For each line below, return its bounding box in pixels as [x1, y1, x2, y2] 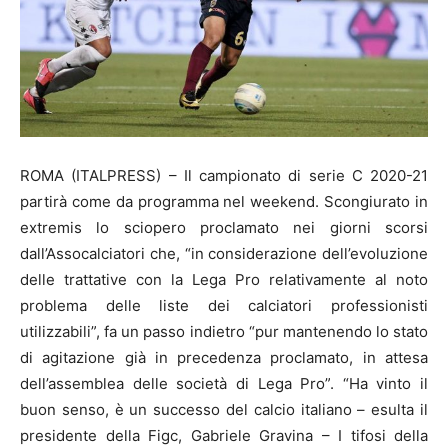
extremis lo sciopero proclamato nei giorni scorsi [20, 218, 428, 238]
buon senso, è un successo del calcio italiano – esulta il [20, 400, 428, 420]
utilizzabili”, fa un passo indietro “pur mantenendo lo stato [20, 322, 428, 342]
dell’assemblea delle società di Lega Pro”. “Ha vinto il [20, 374, 428, 394]
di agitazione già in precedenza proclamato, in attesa [20, 348, 428, 368]
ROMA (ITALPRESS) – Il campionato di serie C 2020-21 [20, 166, 428, 186]
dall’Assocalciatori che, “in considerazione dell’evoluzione [20, 244, 428, 264]
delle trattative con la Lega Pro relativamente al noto [20, 270, 428, 290]
